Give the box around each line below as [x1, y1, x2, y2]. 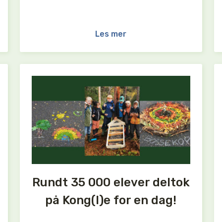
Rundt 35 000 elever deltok [32, 175, 190, 190]
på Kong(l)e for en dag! [45, 193, 177, 208]
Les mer [95, 29, 127, 39]
